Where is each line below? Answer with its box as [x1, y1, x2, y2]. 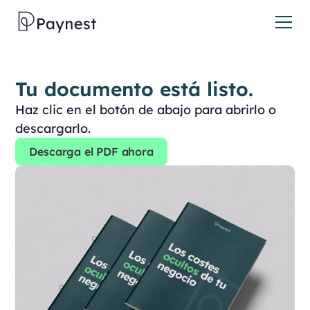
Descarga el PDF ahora [29, 145, 154, 158]
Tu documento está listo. [15, 77, 254, 101]
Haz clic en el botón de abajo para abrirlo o [15, 102, 277, 118]
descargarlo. [15, 120, 91, 136]
